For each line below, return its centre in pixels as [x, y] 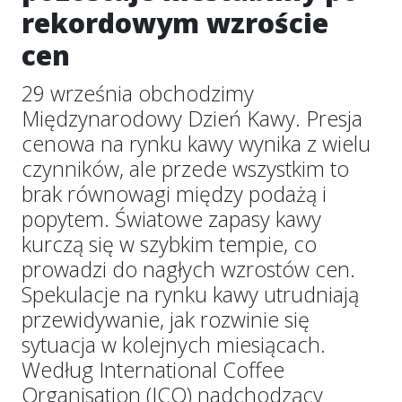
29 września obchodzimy [138, 93]
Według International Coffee [153, 370]
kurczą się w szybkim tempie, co [169, 244]
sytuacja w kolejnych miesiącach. [174, 345]
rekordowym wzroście [175, 23]
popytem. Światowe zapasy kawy [171, 219]
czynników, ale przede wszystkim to [185, 169]
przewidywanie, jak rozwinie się [166, 319]
